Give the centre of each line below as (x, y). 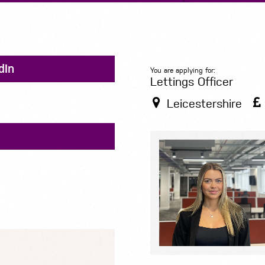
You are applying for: (182, 71)
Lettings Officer (191, 82)
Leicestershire (204, 104)
